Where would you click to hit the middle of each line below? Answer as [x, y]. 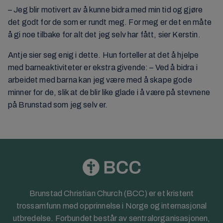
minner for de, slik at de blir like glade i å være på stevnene [109, 93]
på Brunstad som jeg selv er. [58, 105]
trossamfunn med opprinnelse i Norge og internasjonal [111, 206]
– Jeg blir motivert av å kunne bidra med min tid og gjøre [106, 10]
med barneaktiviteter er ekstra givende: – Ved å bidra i [103, 68]
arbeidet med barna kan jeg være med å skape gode [100, 80]
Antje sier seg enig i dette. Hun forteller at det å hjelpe [104, 55]
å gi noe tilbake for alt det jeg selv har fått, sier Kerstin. [104, 35]
